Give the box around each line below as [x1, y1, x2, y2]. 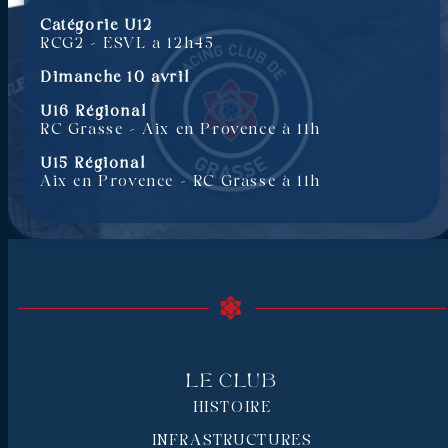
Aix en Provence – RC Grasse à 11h [40, 173, 321, 190]
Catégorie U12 [40, 17, 153, 34]
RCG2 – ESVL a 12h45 [40, 35, 215, 52]
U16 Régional [40, 103, 147, 120]
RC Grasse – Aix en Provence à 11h [40, 121, 321, 138]
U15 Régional [40, 155, 146, 172]
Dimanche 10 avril [40, 69, 190, 86]
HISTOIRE [192, 399, 272, 416]
